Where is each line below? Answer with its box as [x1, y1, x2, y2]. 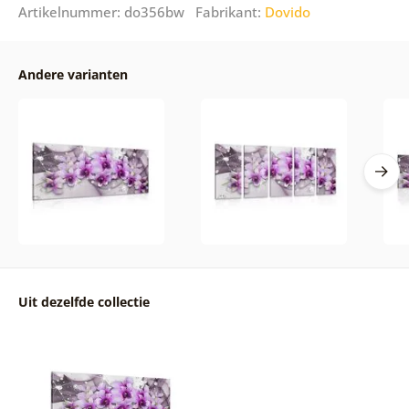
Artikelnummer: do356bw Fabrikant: [17, 3, 265, 22]
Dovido [264, 3, 310, 22]
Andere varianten [17, 66, 128, 84]
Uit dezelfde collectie [17, 293, 150, 311]
